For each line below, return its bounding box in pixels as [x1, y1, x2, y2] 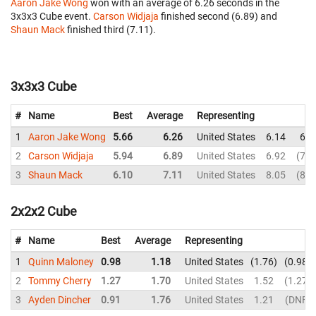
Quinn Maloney [28, 255, 94, 267]
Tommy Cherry [28, 274, 92, 286]
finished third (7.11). [65, 24, 156, 35]
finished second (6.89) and [159, 11, 277, 22]
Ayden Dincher [28, 293, 91, 305]
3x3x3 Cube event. [11, 11, 93, 22]
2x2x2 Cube [11, 203, 77, 219]
